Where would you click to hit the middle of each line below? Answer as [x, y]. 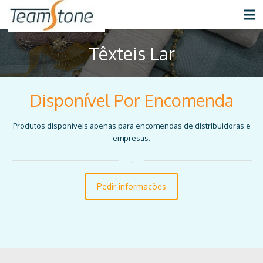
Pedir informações [131, 186]
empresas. [131, 138]
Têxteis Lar [131, 53]
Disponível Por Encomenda [131, 100]
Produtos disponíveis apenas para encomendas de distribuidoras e [131, 125]
